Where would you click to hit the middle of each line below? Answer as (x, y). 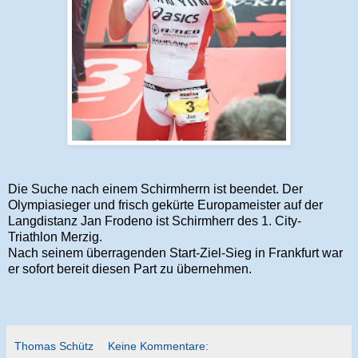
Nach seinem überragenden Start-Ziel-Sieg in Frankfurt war (175, 253)
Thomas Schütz (54, 346)
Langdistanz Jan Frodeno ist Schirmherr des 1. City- (155, 221)
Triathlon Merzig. (55, 237)
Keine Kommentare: (159, 346)
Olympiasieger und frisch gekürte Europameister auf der (165, 205)
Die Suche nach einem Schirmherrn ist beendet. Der (155, 189)
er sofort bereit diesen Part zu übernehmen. (130, 269)
